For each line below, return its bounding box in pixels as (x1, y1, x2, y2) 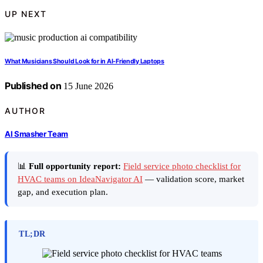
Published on (5, 80, 62, 92)
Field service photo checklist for (123, 161, 241, 171)
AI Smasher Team (5, 129, 69, 139)
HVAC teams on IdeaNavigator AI (18, 174, 143, 184)
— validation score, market (143, 174, 244, 184)
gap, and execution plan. (18, 187, 108, 197)
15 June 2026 (61, 81, 114, 92)
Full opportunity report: (29, 161, 121, 171)
